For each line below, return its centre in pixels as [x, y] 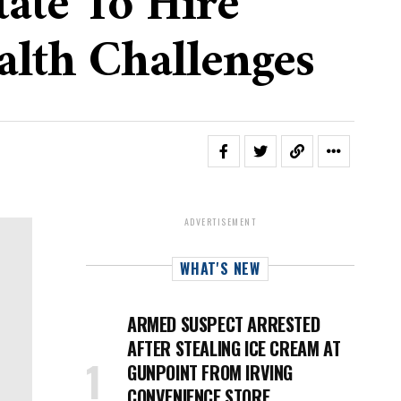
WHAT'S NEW [220, 269]
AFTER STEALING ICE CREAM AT [234, 348]
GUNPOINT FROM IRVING [210, 372]
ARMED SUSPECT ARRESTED [224, 324]
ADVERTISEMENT [220, 222]
